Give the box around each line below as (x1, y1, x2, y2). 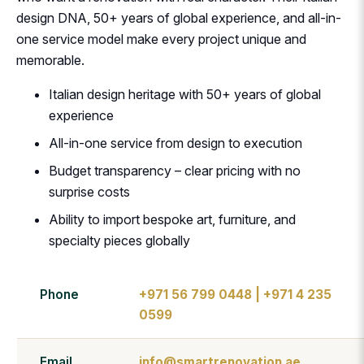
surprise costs (49, 184, 130, 201)
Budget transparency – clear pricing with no (49, 162, 301, 180)
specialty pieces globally (49, 232, 190, 249)
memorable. (16, 52, 84, 69)
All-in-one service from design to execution (49, 135, 302, 152)
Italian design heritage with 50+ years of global (49, 86, 321, 103)
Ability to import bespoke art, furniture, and (49, 211, 296, 228)
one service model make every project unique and (16, 31, 306, 48)
